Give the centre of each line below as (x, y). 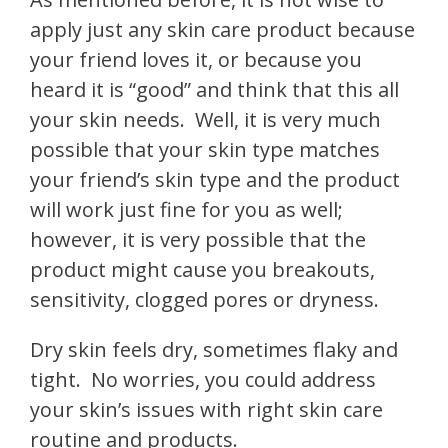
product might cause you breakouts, (202, 269)
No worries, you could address (233, 379)
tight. (55, 379)
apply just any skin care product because (222, 29)
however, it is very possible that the (198, 239)
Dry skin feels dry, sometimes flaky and (214, 349)
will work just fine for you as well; (186, 209)
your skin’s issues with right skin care (206, 409)
